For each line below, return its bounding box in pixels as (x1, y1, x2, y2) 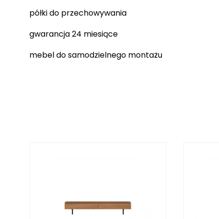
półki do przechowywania (29, 7, 127, 19)
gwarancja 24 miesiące (29, 28, 118, 40)
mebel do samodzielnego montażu (29, 49, 162, 61)
